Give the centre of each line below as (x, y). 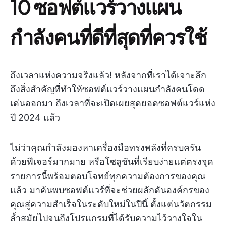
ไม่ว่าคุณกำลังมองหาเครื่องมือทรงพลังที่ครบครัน (105, 148)
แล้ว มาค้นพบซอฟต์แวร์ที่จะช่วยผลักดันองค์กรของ (110, 190)
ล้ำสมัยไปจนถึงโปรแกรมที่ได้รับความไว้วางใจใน (106, 218)
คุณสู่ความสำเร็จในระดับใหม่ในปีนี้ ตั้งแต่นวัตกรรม (111, 204)
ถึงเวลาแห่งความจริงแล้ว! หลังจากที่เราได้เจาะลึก (108, 75)
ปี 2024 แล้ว (35, 118)
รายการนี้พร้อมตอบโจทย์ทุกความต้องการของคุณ (108, 176)
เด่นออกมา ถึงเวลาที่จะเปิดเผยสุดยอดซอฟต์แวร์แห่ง (113, 103)
